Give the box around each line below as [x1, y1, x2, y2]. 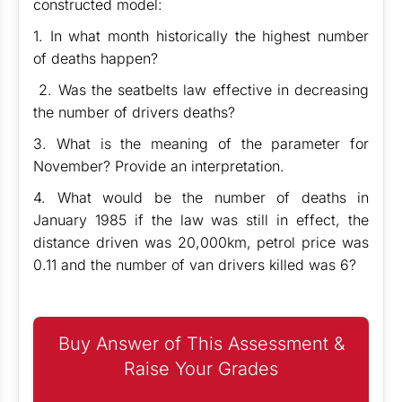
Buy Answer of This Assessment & [57, 333, 345, 354]
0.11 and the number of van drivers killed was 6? [33, 256, 356, 274]
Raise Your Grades [124, 358, 278, 380]
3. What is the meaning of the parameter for [33, 135, 369, 153]
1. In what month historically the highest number [33, 27, 369, 45]
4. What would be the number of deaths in [33, 188, 369, 206]
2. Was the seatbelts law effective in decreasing [33, 81, 369, 99]
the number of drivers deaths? [33, 103, 240, 121]
